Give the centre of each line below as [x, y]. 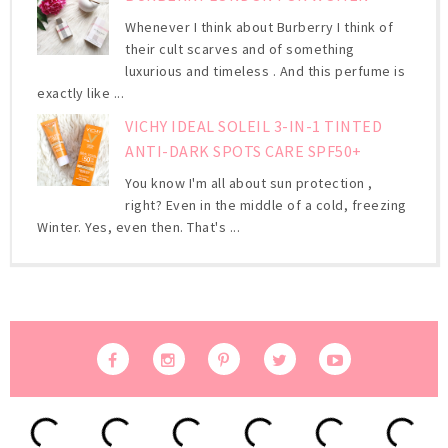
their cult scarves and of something [240, 48]
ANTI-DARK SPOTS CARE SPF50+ [243, 150]
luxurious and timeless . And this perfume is [265, 70]
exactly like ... [80, 92]
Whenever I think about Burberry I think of [259, 26]
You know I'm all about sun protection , [249, 183]
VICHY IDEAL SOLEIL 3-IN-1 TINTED [254, 125]
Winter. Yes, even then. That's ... [138, 227]
